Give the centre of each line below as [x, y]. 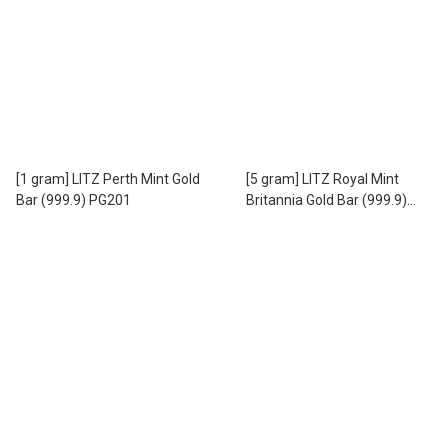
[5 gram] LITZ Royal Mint [322, 178]
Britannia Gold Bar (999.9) [326, 199]
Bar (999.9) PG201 [73, 199]
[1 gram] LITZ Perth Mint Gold [108, 178]
